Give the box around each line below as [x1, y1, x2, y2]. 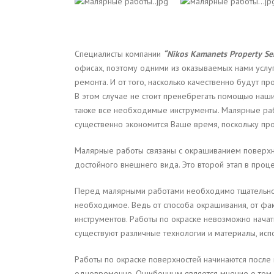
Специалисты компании [75, 48, 163, 59]
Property [229, 48, 262, 59]
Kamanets [190, 48, 227, 59]
